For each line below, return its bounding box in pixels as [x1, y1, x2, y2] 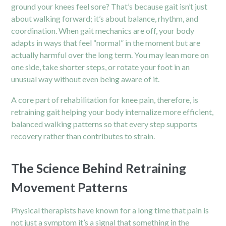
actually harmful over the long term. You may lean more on [11, 49, 209, 60]
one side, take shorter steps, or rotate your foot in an [11, 62, 190, 72]
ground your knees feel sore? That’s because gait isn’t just [11, 1, 208, 11]
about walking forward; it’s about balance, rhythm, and [11, 13, 199, 23]
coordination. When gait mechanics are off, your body [11, 25, 195, 35]
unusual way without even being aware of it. [11, 74, 160, 84]
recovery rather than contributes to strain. [11, 131, 155, 141]
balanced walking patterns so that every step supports [11, 119, 198, 129]
